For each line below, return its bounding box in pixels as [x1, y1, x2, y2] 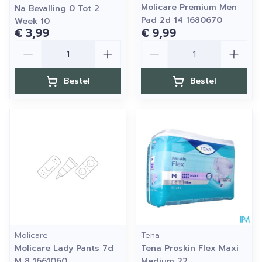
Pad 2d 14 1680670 [141, 14, 222, 26]
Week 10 [15, 15, 50, 27]
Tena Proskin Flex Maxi [141, 242, 239, 254]
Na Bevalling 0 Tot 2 [15, 2, 99, 15]
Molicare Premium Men [141, 1, 237, 13]
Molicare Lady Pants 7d [15, 242, 113, 254]
